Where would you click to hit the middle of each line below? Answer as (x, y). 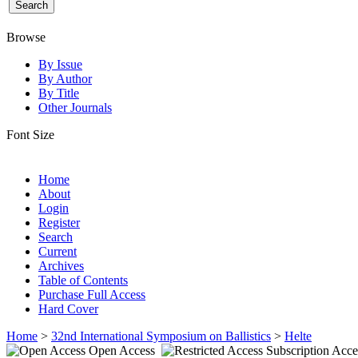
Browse (26, 37)
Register (59, 222)
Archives (61, 265)
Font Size (30, 134)
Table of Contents (83, 280)
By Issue (60, 64)
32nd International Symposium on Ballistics (161, 336)
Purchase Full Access (92, 294)
